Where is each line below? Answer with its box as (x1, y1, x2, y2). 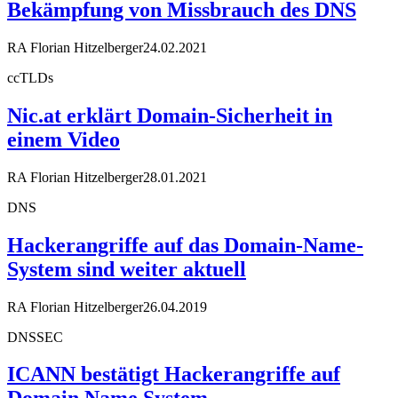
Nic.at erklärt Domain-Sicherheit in (7, 103, 332, 127)
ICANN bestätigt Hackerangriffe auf (7, 362, 340, 386)
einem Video (7, 127, 120, 151)
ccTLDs (7, 69, 53, 85)
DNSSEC (7, 329, 63, 345)
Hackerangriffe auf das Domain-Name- (7, 233, 363, 257)
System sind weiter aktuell (7, 257, 246, 281)
